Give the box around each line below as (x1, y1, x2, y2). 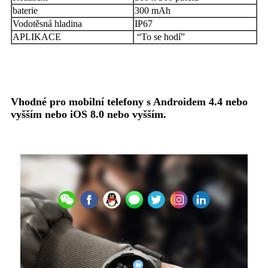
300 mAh (135, 5, 170, 16)
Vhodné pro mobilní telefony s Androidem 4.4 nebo (11, 95, 248, 108)
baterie (13, 5, 38, 16)
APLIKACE (13, 31, 61, 42)
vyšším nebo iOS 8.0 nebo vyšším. (11, 108, 166, 120)
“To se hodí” (137, 31, 185, 42)
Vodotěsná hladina (13, 18, 82, 29)
